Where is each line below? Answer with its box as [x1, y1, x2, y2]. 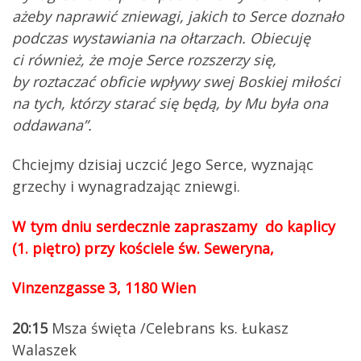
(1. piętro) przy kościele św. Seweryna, [12, 238, 274, 258]
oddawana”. [12, 114, 92, 135]
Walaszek [12, 339, 77, 359]
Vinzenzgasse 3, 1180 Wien [12, 278, 196, 298]
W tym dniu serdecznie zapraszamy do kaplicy [12, 216, 335, 236]
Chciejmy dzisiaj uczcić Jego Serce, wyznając [12, 155, 313, 175]
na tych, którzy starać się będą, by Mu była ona [12, 93, 328, 113]
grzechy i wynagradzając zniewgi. [12, 176, 240, 197]
